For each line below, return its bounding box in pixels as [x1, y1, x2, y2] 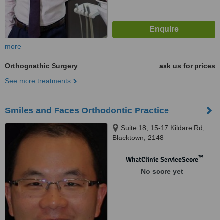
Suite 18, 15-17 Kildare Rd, [121, 124, 205, 132]
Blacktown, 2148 [112, 134, 164, 141]
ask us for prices [159, 62, 215, 70]
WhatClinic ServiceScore [125, 155, 198, 164]
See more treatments [5, 77, 71, 84]
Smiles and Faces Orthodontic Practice [5, 106, 169, 115]
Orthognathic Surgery [5, 62, 78, 70]
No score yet [140, 167, 183, 175]
